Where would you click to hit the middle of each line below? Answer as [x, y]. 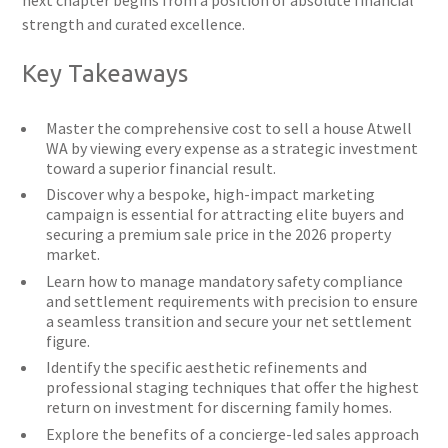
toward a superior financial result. [161, 168]
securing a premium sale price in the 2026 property [219, 234]
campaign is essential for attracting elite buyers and [225, 214]
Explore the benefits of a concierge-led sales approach [233, 433]
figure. [68, 340]
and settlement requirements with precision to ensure [232, 300]
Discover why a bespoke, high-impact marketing [211, 194]
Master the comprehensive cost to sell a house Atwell [229, 128]
